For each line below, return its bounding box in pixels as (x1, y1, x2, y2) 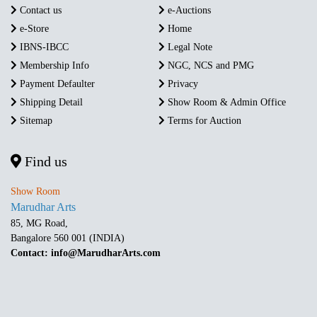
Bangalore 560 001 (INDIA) (11, 232, 125, 243)
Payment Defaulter (17, 78, 95, 89)
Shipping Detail (17, 96, 83, 108)
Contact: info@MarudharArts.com (11, 247, 161, 258)
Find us (21, 153, 67, 169)
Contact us (17, 4, 62, 16)
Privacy (165, 78, 198, 89)
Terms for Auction (165, 115, 241, 126)
